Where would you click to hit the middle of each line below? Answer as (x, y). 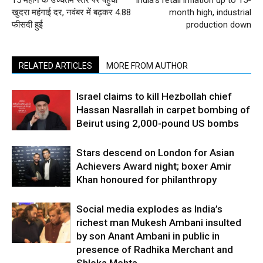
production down (219, 25)
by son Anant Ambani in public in (148, 236)
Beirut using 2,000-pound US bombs (158, 123)
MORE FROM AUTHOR (147, 66)
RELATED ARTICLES (55, 66)
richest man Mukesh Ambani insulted (159, 222)
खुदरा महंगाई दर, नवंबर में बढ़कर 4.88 (71, 12)
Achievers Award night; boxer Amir (154, 166)
